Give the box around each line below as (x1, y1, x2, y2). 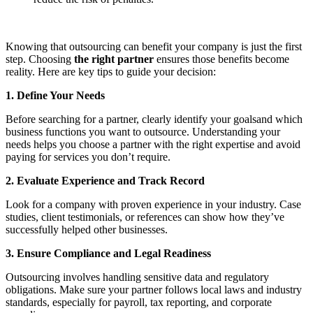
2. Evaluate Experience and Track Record (6, 174, 205, 187)
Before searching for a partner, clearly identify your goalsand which (6, 112, 303, 125)
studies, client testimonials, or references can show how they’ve (6, 210, 284, 223)
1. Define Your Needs (6, 89, 105, 101)
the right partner (74, 52, 156, 65)
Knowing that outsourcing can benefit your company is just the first (6, 40, 302, 52)
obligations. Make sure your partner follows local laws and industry (6, 283, 302, 296)
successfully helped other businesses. (6, 223, 168, 235)
